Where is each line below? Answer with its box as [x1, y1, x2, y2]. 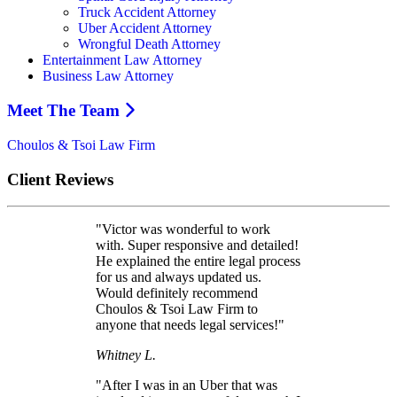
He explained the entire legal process [96, 253, 300, 269]
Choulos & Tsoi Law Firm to [96, 301, 258, 317]
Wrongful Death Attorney [78, 36, 221, 52]
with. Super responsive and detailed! [96, 237, 299, 253]
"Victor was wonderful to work [96, 222, 270, 237]
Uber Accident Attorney [78, 20, 212, 36]
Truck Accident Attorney [78, 4, 216, 20]
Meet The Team [7, 101, 124, 121]
